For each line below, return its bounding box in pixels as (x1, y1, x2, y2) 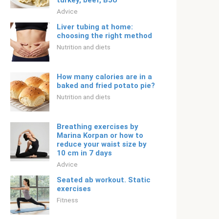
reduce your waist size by (57, 140, 147, 149)
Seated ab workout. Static (57, 175, 151, 184)
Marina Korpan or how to (57, 131, 143, 140)
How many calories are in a (57, 72, 152, 81)
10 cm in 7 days (57, 149, 112, 157)
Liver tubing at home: (57, 22, 133, 31)
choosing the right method (57, 31, 152, 40)
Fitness (57, 196, 78, 204)
